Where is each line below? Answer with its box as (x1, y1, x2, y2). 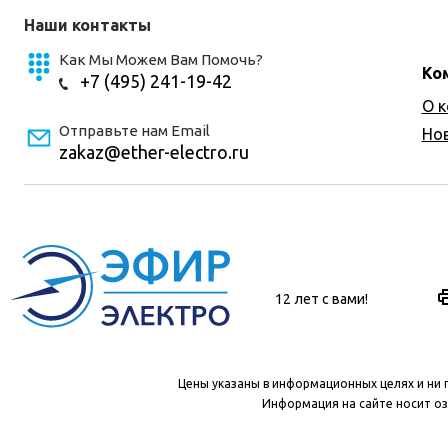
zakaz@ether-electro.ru (59, 142, 249, 162)
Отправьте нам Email (59, 122, 210, 139)
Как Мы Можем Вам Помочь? (59, 51, 263, 68)
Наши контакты (24, 16, 151, 34)
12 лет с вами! (275, 291, 368, 307)
